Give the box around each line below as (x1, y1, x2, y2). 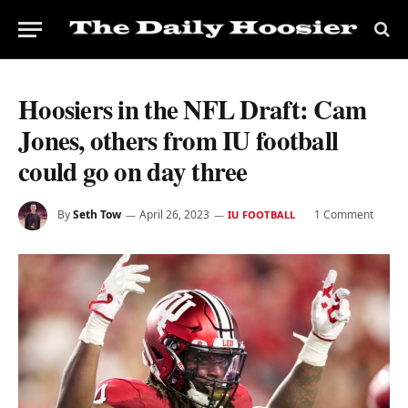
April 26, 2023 (139, 207, 209, 223)
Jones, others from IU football (18, 121, 339, 159)
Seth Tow (73, 207, 121, 223)
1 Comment (314, 207, 374, 223)
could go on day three (18, 152, 248, 190)
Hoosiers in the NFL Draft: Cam (18, 90, 367, 128)
